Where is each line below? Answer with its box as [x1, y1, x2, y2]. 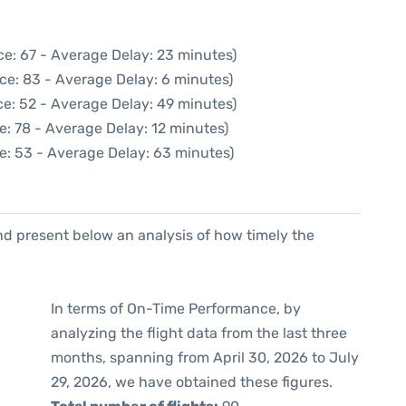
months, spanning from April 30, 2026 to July [51, 349, 359, 366]
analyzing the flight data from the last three [51, 324, 347, 342]
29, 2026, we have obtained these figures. [51, 373, 333, 391]
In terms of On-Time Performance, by [51, 300, 301, 317]
